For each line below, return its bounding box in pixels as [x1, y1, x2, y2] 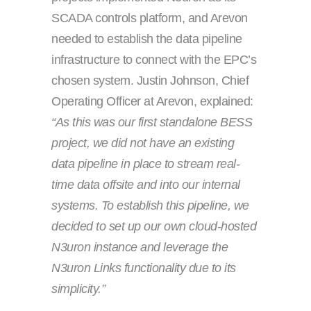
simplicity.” [51, 282, 105, 296]
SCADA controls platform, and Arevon [51, 11, 248, 26]
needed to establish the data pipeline [51, 32, 242, 47]
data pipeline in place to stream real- [51, 157, 239, 171]
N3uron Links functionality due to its [51, 261, 236, 276]
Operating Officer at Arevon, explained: [51, 94, 253, 109]
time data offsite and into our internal [51, 178, 240, 192]
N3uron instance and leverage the [51, 240, 228, 255]
